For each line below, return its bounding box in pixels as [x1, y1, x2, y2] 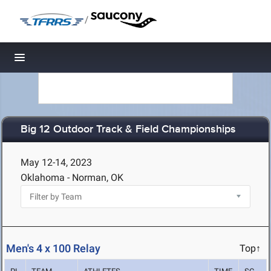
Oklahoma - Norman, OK [21, 172, 123, 183]
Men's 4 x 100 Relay [6, 242, 100, 255]
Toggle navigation [20, 54, 102, 67]
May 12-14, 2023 [21, 157, 92, 168]
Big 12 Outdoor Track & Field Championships [21, 123, 236, 137]
